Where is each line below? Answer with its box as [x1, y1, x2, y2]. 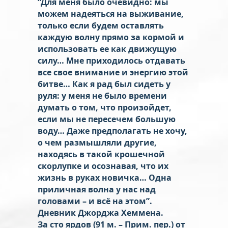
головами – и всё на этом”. [38, 195, 152, 207]
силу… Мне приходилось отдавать [38, 54, 185, 66]
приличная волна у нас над [38, 183, 156, 195]
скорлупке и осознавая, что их [38, 160, 168, 172]
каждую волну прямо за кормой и [38, 31, 184, 43]
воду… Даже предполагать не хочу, [38, 125, 187, 136]
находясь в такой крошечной [38, 148, 165, 160]
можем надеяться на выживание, [38, 8, 184, 19]
